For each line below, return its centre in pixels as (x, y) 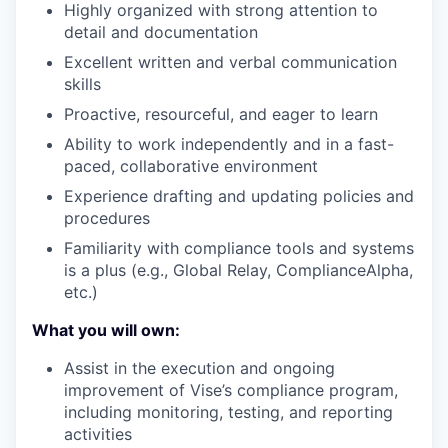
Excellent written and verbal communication (230, 61)
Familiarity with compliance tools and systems (239, 247)
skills (82, 83)
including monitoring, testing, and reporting (228, 411)
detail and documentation (161, 31)
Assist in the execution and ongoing (199, 367)
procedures (107, 217)
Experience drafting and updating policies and (239, 195)
